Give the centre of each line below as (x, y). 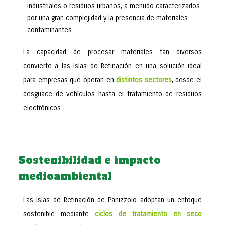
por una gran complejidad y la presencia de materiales (107, 18)
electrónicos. (43, 108)
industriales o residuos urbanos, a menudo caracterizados (114, 6)
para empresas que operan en (70, 80)
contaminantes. (50, 30)
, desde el (187, 80)
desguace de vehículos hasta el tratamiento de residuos (113, 94)
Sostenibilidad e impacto (89, 160)
